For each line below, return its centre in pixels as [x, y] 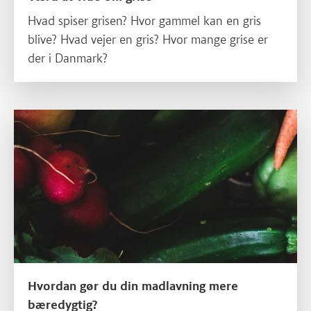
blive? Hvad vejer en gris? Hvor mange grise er [148, 40]
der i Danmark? [68, 59]
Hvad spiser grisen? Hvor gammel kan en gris [144, 21]
